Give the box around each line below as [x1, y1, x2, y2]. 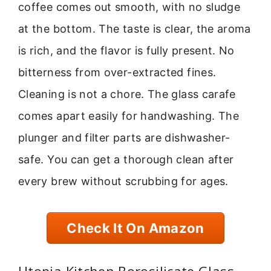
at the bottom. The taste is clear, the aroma [18, 22, 251, 36]
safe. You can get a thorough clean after [18, 153, 234, 166]
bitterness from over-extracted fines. [18, 66, 217, 79]
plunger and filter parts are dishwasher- [18, 131, 230, 145]
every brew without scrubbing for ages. [18, 175, 229, 188]
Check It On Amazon [67, 220, 204, 236]
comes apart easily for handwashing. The [18, 109, 240, 123]
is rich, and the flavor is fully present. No [18, 44, 235, 57]
